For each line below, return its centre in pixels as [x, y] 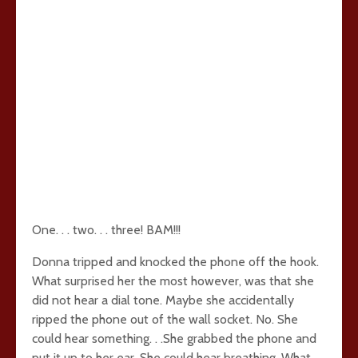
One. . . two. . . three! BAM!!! [106, 230]
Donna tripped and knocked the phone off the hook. [175, 262]
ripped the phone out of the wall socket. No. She [165, 319]
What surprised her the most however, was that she [173, 281]
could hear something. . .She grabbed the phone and [174, 338]
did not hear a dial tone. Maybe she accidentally [163, 300]
